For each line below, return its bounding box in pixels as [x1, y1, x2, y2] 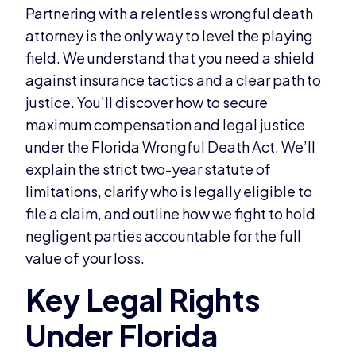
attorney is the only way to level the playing [25, 26, 314, 45]
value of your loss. [25, 249, 145, 268]
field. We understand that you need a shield [25, 48, 315, 68]
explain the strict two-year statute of [25, 160, 272, 179]
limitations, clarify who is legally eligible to [25, 182, 313, 201]
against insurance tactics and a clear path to [25, 71, 322, 90]
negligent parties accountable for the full [25, 226, 302, 246]
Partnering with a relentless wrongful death [25, 4, 314, 23]
